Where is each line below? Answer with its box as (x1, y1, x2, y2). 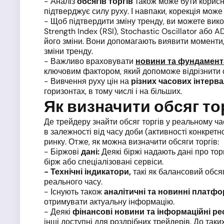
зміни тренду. (44, 46, 93, 56)
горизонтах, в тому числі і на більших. (44, 86, 182, 96)
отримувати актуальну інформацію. (44, 196, 174, 207)
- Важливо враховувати (44, 56, 135, 66)
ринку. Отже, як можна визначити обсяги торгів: (44, 136, 219, 147)
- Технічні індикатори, (44, 166, 133, 177)
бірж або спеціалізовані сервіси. (44, 156, 163, 167)
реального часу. (44, 176, 102, 187)
